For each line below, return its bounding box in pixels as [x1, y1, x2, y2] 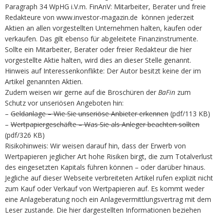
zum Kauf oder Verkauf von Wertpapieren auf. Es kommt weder [5, 183, 204, 193]
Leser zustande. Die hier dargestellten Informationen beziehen [5, 205, 201, 215]
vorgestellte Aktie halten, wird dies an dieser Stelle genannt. [5, 55, 191, 65]
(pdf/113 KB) [168, 109, 210, 118]
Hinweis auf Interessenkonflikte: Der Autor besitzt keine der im [5, 66, 201, 75]
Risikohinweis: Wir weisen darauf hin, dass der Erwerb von [5, 141, 186, 150]
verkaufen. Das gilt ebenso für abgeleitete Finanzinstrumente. [5, 34, 200, 43]
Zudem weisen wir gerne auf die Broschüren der [5, 87, 158, 97]
